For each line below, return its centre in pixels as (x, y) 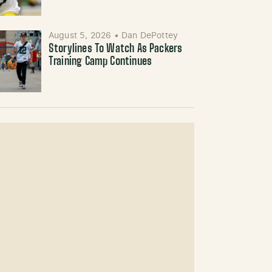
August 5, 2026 (81, 36)
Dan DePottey (150, 36)
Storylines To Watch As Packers (115, 49)
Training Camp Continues (100, 62)
